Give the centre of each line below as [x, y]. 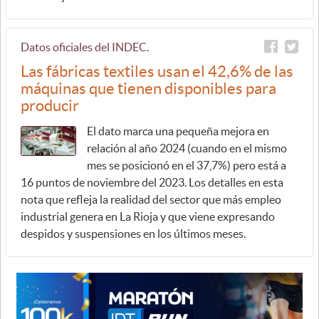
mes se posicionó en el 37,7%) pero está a [187, 165]
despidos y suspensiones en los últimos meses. [137, 234]
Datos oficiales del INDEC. [85, 47]
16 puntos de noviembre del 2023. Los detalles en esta [152, 182]
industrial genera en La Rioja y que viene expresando [148, 216]
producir [50, 105]
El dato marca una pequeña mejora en [178, 131]
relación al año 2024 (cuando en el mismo [187, 148]
